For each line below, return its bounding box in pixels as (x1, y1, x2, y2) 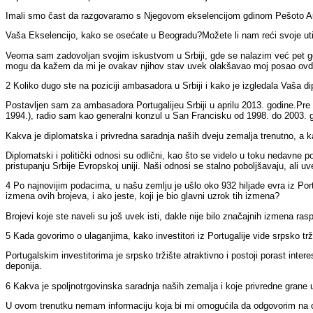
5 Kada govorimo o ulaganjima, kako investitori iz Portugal (6, 230, 241, 241)
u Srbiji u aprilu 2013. (179, 100, 264, 111)
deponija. (6, 261, 42, 272)
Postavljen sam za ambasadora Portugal (6, 100, 170, 111)
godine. (264, 100, 296, 111)
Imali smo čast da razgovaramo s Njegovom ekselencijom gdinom (6, 10, 275, 22)
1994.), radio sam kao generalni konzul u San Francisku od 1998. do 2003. (6, 110, 310, 122)
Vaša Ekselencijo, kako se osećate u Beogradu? (6, 30, 202, 41)
